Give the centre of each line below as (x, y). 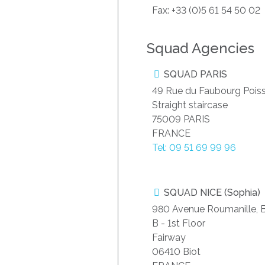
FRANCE (171, 134)
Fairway (169, 238)
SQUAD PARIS (194, 75)
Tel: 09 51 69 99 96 (194, 148)
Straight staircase (190, 105)
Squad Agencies (201, 49)
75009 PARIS (181, 119)
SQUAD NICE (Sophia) (211, 193)
